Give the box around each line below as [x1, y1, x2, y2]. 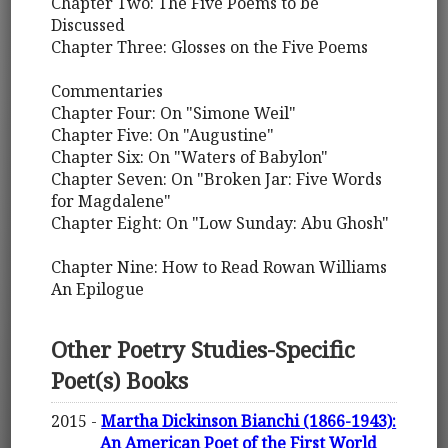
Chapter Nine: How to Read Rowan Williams [51, 256, 388, 279]
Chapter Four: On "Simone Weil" [51, 102, 297, 125]
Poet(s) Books [51, 364, 189, 396]
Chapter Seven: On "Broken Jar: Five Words [51, 168, 383, 191]
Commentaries [51, 80, 164, 103]
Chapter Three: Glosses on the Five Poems [51, 36, 369, 59]
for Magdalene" [51, 190, 172, 213]
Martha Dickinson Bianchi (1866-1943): [101, 410, 397, 433]
